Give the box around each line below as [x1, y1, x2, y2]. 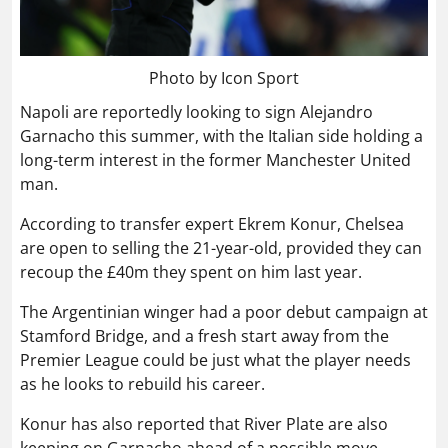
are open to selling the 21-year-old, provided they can [20, 237, 422, 259]
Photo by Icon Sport [149, 67, 299, 89]
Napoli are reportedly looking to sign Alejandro [20, 101, 373, 123]
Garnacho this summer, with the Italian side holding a [20, 125, 423, 147]
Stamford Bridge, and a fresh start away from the [20, 325, 389, 347]
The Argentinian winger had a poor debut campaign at [20, 301, 428, 323]
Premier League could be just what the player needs [20, 349, 411, 371]
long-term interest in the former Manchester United [20, 149, 411, 171]
